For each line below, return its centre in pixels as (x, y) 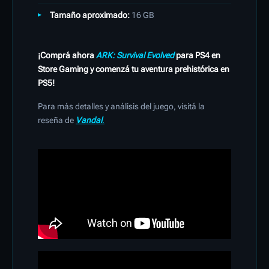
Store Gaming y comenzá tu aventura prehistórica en (134, 69)
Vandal (89, 120)
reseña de (57, 120)
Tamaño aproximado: (90, 15)
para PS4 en (197, 56)
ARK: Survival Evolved (135, 56)
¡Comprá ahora (67, 56)
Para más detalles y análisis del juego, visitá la (121, 107)
